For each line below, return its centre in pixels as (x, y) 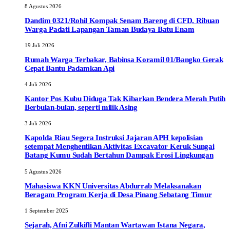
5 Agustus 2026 (43, 171)
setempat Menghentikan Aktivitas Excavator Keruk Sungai (120, 147)
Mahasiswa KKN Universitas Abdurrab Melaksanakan (113, 186)
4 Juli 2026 (38, 84)
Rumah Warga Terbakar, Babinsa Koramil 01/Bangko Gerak (124, 60)
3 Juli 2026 (38, 123)
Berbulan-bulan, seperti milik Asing (81, 108)
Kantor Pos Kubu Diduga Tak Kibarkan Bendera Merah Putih (125, 99)
